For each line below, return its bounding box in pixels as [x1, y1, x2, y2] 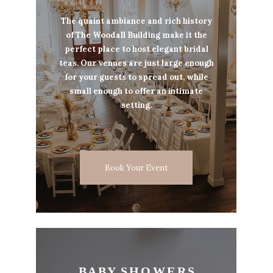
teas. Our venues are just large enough [58, 58, 214, 69]
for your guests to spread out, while [64, 72, 208, 83]
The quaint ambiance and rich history [60, 16, 212, 27]
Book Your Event [104, 163, 168, 174]
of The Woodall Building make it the [65, 30, 207, 41]
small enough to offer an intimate [69, 86, 203, 97]
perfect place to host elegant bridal [64, 44, 208, 55]
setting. [121, 100, 152, 111]
